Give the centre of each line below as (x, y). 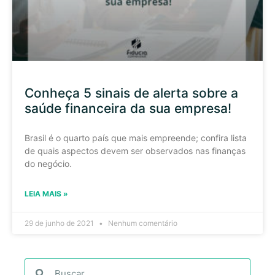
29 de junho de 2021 (60, 223)
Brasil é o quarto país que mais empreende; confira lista (136, 137)
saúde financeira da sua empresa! (128, 108)
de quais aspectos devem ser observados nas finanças (135, 150)
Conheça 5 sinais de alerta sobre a (131, 93)
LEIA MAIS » (46, 193)
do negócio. (48, 163)
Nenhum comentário (142, 223)
